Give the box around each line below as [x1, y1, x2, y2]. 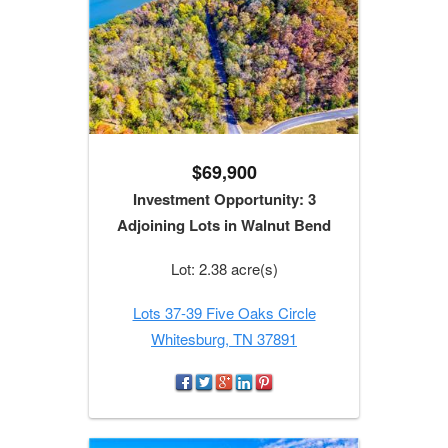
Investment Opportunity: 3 [132, 188, 316, 211]
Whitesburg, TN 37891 [151, 328, 297, 350]
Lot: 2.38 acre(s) [170, 258, 278, 280]
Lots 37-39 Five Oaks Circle [132, 302, 316, 324]
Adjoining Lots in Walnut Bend [117, 214, 331, 237]
